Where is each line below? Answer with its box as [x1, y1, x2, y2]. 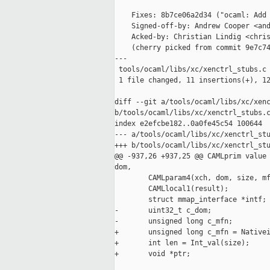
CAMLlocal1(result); [115, 184, 228, 193]
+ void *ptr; [115, 250, 190, 259]
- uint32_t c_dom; [115, 206, 212, 215]
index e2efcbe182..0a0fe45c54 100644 [115, 119, 262, 128]
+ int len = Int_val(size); [115, 239, 250, 248]
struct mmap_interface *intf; [115, 195, 266, 204]
